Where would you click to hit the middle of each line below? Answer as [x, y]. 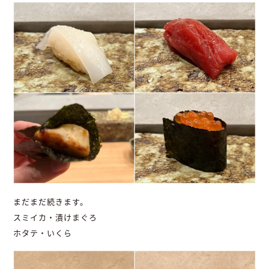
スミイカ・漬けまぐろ [56, 217]
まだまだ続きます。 [51, 201]
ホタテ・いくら [43, 233]
